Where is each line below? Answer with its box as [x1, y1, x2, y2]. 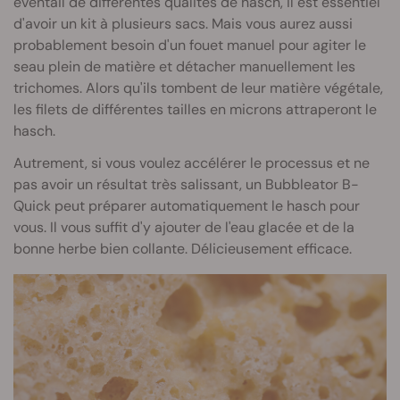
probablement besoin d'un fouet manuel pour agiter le [13, 35, 366, 54]
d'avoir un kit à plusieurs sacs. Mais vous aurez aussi [13, 13, 353, 33]
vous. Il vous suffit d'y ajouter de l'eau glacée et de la [13, 217, 354, 237]
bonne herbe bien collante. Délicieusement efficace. [13, 238, 352, 258]
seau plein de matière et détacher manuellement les [13, 56, 355, 76]
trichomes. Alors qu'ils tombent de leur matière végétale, [13, 78, 383, 97]
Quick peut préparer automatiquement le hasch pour [13, 196, 360, 215]
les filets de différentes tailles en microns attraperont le [13, 99, 377, 119]
